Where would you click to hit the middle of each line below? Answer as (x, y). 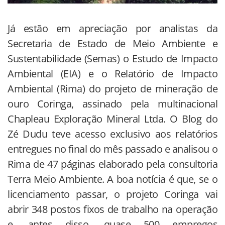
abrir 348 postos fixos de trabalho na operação (113, 209)
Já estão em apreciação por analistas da (113, 29)
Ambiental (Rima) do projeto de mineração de (113, 89)
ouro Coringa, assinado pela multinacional (113, 104)
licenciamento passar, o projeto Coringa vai (113, 194)
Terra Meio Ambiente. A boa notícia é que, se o (113, 179)
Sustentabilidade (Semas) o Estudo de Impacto (113, 59)
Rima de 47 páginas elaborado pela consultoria (113, 164)
